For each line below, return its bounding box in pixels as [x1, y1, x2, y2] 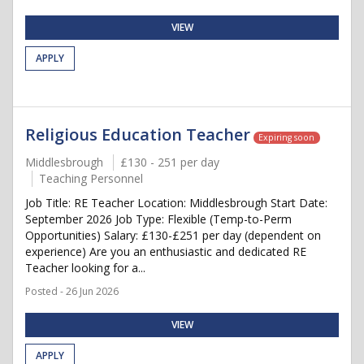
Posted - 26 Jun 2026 [25, 284, 119, 298]
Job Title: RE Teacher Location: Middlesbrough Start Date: [25, 195, 327, 210]
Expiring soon [258, 132, 315, 143]
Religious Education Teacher [25, 123, 250, 145]
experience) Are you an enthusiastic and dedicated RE [25, 244, 306, 259]
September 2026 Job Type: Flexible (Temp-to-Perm [25, 211, 292, 227]
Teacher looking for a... [25, 260, 145, 275]
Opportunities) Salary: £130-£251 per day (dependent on [25, 227, 321, 243]
